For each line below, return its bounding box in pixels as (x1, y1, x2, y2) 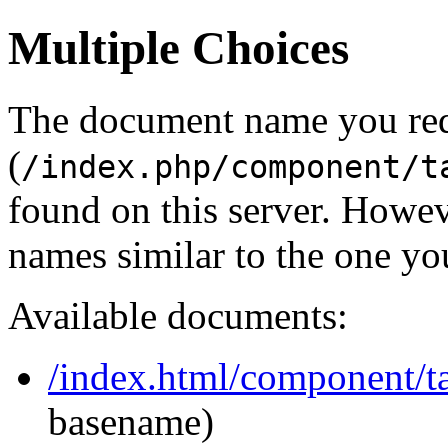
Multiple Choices (8, 22, 349, 75)
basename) (48, 399, 214, 443)
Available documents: (8, 293, 348, 337)
